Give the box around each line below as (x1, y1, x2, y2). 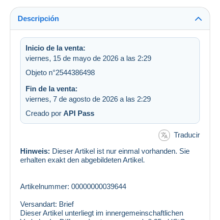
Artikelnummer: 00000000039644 (20, 182, 126, 191)
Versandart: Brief (20, 200, 74, 209)
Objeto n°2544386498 (26, 68, 95, 77)
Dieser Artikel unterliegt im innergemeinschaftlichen (20, 209, 183, 218)
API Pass (63, 109, 94, 117)
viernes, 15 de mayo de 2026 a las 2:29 (26, 54, 151, 62)
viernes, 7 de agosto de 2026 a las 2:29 (26, 94, 151, 103)
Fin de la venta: (26, 84, 78, 93)
